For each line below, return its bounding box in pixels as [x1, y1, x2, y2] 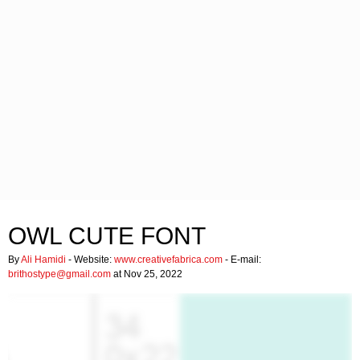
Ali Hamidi [21, 254, 66, 265]
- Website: [66, 254, 114, 265]
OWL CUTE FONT [8, 223, 206, 249]
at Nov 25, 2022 [111, 268, 182, 280]
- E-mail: [223, 254, 261, 265]
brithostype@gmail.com [8, 268, 111, 280]
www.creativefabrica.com [114, 254, 223, 265]
